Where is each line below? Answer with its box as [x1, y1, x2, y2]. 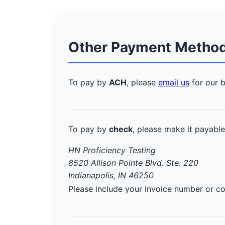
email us [158, 77, 189, 87]
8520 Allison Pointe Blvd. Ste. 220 [68, 158, 198, 168]
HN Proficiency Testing [68, 145, 156, 155]
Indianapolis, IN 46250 [68, 170, 154, 180]
